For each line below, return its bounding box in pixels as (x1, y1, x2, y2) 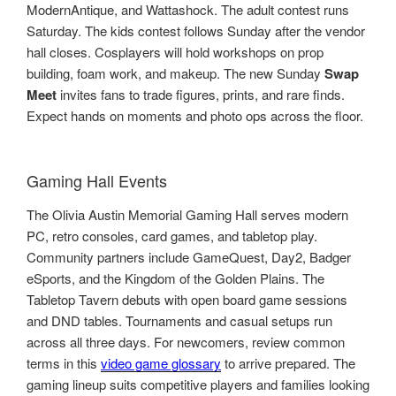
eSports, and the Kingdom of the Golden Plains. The (27, 268, 324, 287)
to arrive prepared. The (221, 353, 355, 372)
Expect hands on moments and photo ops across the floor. (27, 105, 363, 125)
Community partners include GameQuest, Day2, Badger (27, 247, 351, 266)
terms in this (27, 353, 101, 372)
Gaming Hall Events (27, 169, 167, 193)
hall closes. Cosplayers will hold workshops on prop (27, 42, 324, 61)
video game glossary (101, 353, 221, 372)
